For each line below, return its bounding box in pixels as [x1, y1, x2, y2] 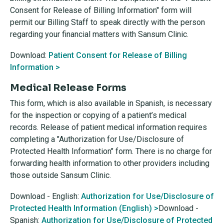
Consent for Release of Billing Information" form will [10, 5, 191, 15]
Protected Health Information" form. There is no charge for [10, 146, 212, 156]
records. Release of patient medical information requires [10, 122, 207, 132]
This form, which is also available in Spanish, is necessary [10, 98, 212, 108]
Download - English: [10, 191, 81, 201]
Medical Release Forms [10, 82, 126, 94]
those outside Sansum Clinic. [10, 170, 111, 180]
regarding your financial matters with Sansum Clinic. [10, 29, 188, 39]
